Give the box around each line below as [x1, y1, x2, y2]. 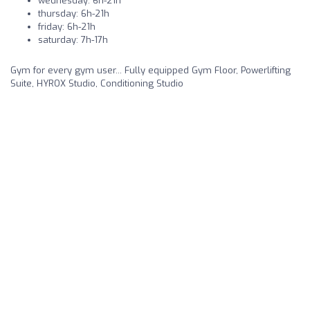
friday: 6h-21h [38, 21, 95, 33]
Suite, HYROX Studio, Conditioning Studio [10, 77, 183, 90]
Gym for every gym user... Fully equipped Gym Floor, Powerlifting [10, 64, 291, 77]
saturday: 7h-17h [38, 34, 108, 46]
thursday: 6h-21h [38, 8, 109, 20]
